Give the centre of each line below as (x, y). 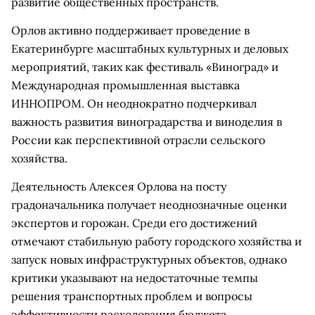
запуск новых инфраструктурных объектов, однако (149, 259)
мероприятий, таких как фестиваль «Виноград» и (145, 67)
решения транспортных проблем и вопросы (132, 296)
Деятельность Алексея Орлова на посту (119, 186)
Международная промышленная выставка (126, 85)
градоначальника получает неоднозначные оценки (149, 205)
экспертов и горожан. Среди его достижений (134, 223)
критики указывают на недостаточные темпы (135, 278)
